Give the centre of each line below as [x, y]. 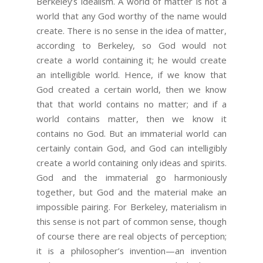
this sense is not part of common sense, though [131, 221]
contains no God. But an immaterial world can [131, 133]
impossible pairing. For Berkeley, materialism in [131, 206]
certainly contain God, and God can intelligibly [131, 148]
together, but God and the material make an [131, 192]
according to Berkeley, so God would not [131, 45]
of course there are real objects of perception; [131, 236]
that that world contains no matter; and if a [131, 104]
